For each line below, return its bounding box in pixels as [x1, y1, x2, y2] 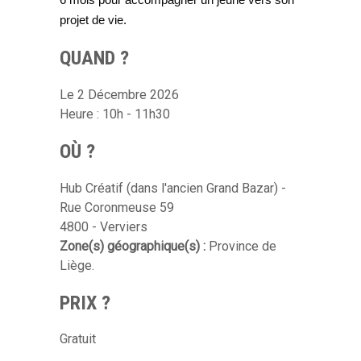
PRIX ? [60, 291, 110, 314]
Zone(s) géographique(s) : [60, 238, 209, 254]
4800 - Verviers [60, 218, 147, 234]
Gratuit [60, 331, 96, 347]
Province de [209, 238, 276, 254]
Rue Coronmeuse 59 [60, 199, 174, 215]
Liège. [60, 257, 94, 273]
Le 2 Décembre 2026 [60, 86, 179, 102]
